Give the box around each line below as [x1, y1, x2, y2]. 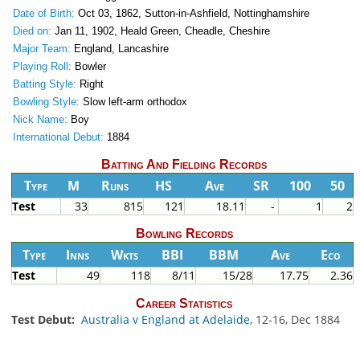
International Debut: [12, 131, 104, 144]
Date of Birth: [12, 7, 75, 20]
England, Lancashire [70, 43, 169, 55]
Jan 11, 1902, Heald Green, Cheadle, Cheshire [51, 25, 270, 38]
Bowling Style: [12, 96, 80, 108]
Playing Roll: [12, 60, 72, 73]
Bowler [71, 60, 106, 73]
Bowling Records [135, 227, 233, 241]
